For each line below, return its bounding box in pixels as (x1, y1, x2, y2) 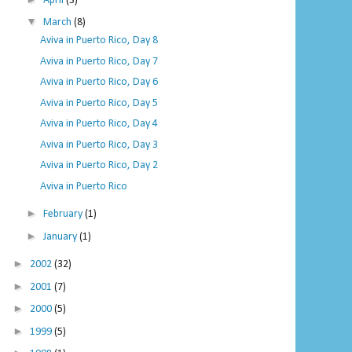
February (42, 208, 85, 221)
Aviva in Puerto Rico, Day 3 (39, 138, 158, 151)
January (42, 230, 79, 243)
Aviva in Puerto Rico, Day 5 (39, 97, 158, 109)
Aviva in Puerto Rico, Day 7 (39, 55, 158, 68)
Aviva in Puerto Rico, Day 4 (39, 118, 158, 130)
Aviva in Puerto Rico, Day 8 (39, 35, 158, 47)
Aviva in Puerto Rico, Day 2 (39, 159, 158, 172)
